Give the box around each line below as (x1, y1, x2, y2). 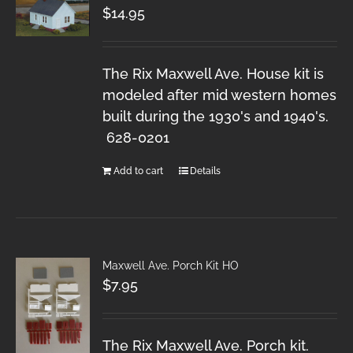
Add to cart (113, 165, 164, 176)
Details (190, 165, 221, 176)
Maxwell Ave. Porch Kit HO (102, 258, 240, 272)
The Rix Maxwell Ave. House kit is (102, 65, 325, 82)
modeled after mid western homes (102, 86, 337, 103)
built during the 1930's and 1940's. (102, 107, 329, 124)
